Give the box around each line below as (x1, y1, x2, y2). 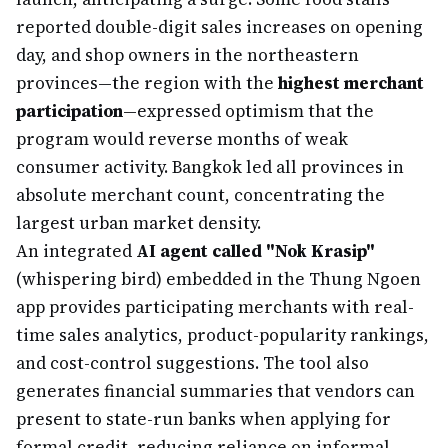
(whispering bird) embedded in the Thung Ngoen (16, 267, 421, 291)
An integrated (16, 239, 136, 263)
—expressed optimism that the (123, 99, 374, 123)
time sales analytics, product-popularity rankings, (16, 323, 429, 347)
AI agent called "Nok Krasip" (136, 239, 375, 263)
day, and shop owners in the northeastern (16, 43, 359, 67)
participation (16, 99, 123, 123)
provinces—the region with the (16, 71, 278, 95)
